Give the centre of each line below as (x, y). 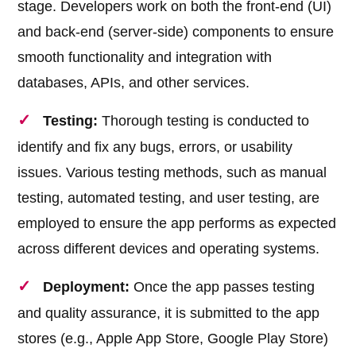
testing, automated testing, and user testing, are (169, 198)
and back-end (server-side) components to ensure (176, 32)
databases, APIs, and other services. (134, 83)
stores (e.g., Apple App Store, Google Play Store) (173, 339)
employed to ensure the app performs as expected (177, 224)
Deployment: (87, 287)
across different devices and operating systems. (169, 249)
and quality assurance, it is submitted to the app (169, 313)
